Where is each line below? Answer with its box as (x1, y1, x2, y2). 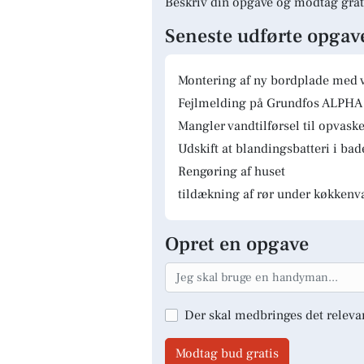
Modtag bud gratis (175, 344, 279, 362)
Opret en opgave (165, 232, 309, 257)
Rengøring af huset (178, 163, 285, 180)
